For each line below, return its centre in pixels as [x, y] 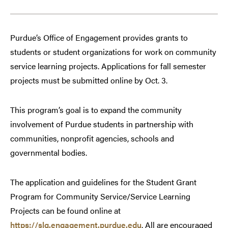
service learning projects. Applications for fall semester [108, 66]
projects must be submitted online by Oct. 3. [89, 80]
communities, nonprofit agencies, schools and [92, 138]
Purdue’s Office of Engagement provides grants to [99, 38]
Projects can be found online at [65, 211]
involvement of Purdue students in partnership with [102, 124]
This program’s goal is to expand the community [96, 110]
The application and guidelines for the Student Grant [103, 182]
